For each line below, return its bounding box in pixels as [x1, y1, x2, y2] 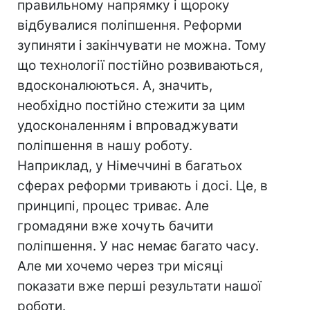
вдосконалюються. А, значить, [17, 77, 212, 94]
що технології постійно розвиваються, [17, 57, 263, 74]
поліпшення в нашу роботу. [17, 138, 192, 154]
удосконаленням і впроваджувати [17, 118, 238, 134]
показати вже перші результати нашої [17, 278, 262, 295]
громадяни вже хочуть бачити [17, 218, 213, 235]
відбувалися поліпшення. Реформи [17, 17, 241, 34]
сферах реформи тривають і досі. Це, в [17, 178, 268, 194]
